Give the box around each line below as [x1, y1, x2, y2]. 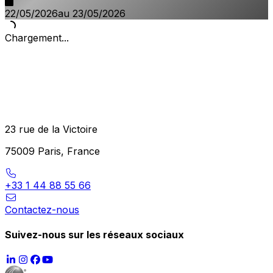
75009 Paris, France [5, 144, 100, 157]
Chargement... [5, 31, 69, 44]
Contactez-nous [5, 203, 79, 216]
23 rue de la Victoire [5, 122, 97, 135]
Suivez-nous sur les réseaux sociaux [5, 229, 184, 241]
